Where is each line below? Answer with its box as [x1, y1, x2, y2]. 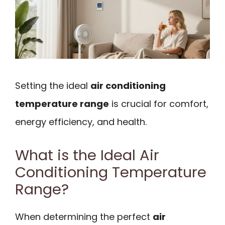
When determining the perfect [15, 210, 153, 223]
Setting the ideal [15, 79, 90, 92]
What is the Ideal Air [15, 145, 159, 165]
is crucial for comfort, [109, 97, 208, 110]
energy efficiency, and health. [15, 116, 147, 129]
